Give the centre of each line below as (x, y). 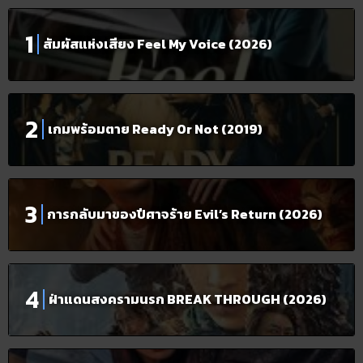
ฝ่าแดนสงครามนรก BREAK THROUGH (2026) (188, 299)
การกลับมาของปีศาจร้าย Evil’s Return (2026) (185, 214)
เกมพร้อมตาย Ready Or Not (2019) (155, 129)
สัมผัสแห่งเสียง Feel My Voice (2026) (158, 44)
